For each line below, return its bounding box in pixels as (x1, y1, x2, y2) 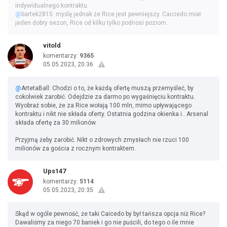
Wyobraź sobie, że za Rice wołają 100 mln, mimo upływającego (15, 102, 192, 109)
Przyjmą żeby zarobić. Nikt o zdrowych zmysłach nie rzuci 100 (15, 136, 189, 143)
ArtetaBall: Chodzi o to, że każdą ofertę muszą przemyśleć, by (21, 85, 194, 92)
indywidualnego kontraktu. (15, 2, 89, 9)
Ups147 (43, 167, 66, 175)
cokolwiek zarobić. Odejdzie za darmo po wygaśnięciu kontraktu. (15, 93, 195, 100)
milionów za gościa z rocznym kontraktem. (15, 145, 136, 152)
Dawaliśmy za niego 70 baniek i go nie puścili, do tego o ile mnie (15, 219, 194, 226)
